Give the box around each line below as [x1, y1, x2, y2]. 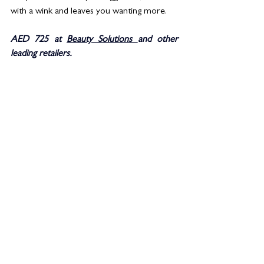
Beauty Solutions [67, 35, 138, 45]
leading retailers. [11, 49, 74, 59]
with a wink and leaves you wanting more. [11, 6, 169, 16]
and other [137, 35, 179, 45]
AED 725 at [11, 35, 67, 45]
